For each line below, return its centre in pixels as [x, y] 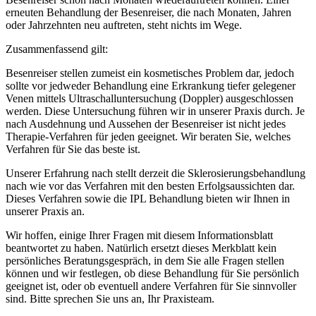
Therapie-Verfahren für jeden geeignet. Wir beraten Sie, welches [148, 136]
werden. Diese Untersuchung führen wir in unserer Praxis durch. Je [155, 111]
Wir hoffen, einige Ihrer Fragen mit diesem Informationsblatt [139, 235]
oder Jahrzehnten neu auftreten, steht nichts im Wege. [124, 25]
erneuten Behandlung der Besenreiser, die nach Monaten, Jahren [148, 12]
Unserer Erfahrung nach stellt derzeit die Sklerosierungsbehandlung [156, 173]
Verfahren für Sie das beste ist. [73, 149]
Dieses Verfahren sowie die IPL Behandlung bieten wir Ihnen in [148, 198]
